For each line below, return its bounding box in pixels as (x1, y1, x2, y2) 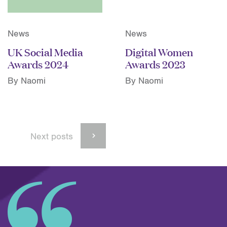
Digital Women (125, 44, 193, 59)
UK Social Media (8, 44, 83, 59)
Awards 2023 (125, 56, 185, 71)
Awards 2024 (8, 56, 68, 71)
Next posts (30, 132, 75, 141)
